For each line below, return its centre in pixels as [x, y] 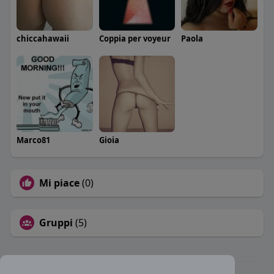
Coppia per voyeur [135, 38]
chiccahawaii [43, 38]
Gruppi [56, 222]
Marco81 [33, 140]
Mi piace [59, 183]
